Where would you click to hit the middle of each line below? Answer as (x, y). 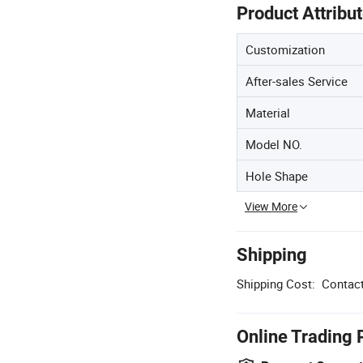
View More (271, 206)
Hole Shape (277, 176)
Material (268, 113)
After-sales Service (297, 81)
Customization (285, 49)
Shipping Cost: (276, 284)
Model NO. (274, 144)
